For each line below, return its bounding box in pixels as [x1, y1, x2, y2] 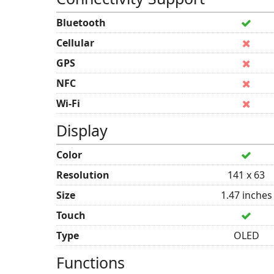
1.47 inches [220, 188, 272, 202]
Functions [56, 252, 125, 273]
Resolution [56, 168, 109, 182]
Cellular [56, 36, 94, 50]
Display [56, 120, 108, 141]
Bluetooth [56, 16, 106, 29]
